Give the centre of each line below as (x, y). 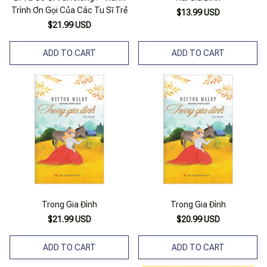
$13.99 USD (198, 13)
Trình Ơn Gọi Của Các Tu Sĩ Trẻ (69, 10)
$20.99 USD (198, 220)
